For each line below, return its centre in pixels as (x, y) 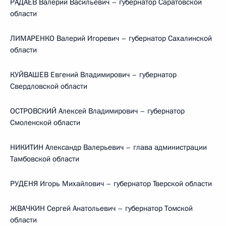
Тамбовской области (45, 159)
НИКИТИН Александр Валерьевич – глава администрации (108, 147)
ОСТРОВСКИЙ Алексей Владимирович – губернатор (97, 111)
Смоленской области (45, 123)
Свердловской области (49, 86)
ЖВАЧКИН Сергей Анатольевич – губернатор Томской (101, 208)
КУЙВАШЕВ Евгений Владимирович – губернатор (93, 75)
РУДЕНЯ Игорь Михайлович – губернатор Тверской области (111, 184)
